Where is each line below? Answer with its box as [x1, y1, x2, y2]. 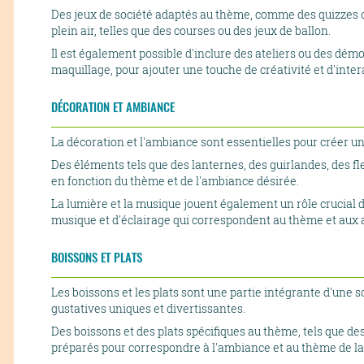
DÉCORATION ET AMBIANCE [51, 97, 175, 115]
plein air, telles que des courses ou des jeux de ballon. [51, 22, 331, 38]
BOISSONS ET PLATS [51, 248, 142, 266]
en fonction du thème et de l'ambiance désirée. [51, 172, 299, 188]
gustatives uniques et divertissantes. [51, 300, 245, 316]
